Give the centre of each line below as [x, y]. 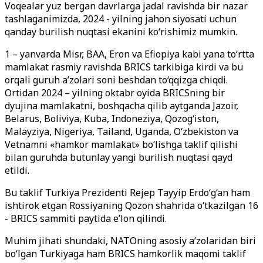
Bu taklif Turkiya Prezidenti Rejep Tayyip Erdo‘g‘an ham [127, 193]
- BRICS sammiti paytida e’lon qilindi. [86, 218]
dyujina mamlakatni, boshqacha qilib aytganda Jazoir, [122, 106]
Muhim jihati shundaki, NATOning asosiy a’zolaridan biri [130, 241]
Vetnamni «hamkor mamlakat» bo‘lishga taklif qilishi [121, 144]
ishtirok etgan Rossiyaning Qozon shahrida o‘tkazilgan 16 [131, 205]
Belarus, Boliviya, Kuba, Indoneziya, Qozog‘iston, [112, 119]
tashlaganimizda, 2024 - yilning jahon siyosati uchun [121, 19]
